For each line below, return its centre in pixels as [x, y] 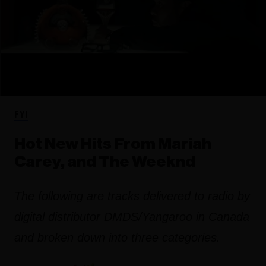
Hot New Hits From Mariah [113, 144]
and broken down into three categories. [117, 237]
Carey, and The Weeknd [105, 161]
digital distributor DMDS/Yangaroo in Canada [132, 216]
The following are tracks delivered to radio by [132, 196]
